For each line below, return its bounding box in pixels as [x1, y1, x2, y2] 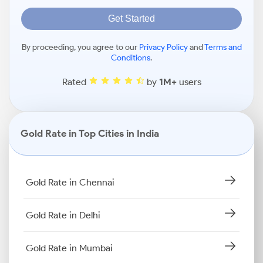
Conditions [111, 53, 150, 63]
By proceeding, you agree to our [21, 42, 139, 52]
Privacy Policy [139, 42, 188, 52]
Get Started [108, 14, 155, 23]
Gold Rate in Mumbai [26, 242, 113, 254]
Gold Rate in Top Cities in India [21, 127, 159, 139]
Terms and [204, 42, 242, 52]
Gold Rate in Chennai [26, 176, 114, 188]
